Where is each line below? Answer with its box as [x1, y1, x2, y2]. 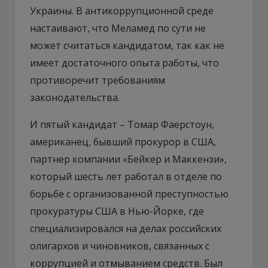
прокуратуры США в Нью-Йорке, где [30, 204, 204, 218]
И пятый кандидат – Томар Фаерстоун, [30, 117, 214, 131]
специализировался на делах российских [30, 221, 221, 235]
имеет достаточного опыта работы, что [30, 56, 219, 69]
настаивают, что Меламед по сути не [30, 21, 206, 35]
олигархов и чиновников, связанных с [30, 239, 209, 252]
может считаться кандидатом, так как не [30, 38, 224, 52]
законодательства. [30, 90, 120, 104]
